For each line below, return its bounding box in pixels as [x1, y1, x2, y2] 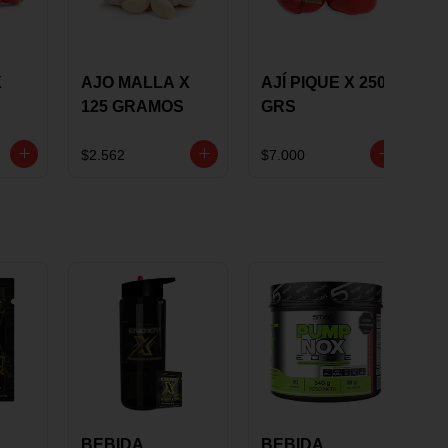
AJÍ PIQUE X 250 [261, 74, 386, 92]
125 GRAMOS [81, 98, 184, 116]
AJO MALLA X [81, 74, 190, 92]
